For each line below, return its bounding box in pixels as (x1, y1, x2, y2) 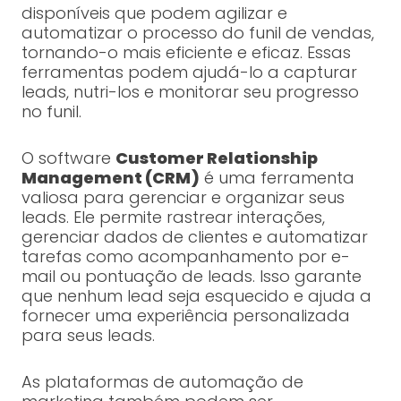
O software (21, 147, 115, 170)
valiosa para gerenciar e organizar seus (21, 186, 345, 209)
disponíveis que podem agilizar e (21, 2, 287, 25)
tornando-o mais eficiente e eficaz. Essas (21, 41, 351, 64)
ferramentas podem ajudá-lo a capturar (21, 61, 357, 84)
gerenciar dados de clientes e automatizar (21, 226, 368, 249)
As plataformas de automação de (21, 371, 303, 394)
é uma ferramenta (199, 166, 354, 190)
